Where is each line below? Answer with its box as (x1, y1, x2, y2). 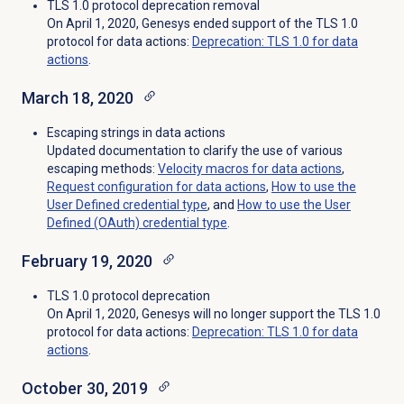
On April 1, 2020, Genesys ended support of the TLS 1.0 (46, 16, 358, 32)
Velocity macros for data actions (157, 161, 342, 177)
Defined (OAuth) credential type (46, 216, 227, 231)
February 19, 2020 (21, 252, 152, 271)
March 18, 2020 (21, 88, 133, 108)
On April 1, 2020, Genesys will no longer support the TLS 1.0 (46, 307, 381, 322)
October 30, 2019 (21, 379, 148, 399)
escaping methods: (46, 161, 158, 177)
